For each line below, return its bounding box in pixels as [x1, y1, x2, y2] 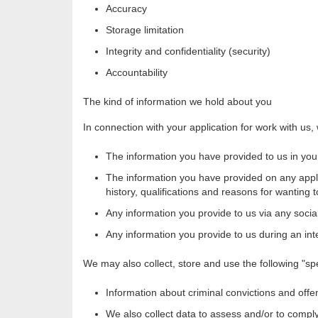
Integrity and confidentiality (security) [106, 45, 270, 57]
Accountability [106, 67, 168, 79]
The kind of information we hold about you [83, 96, 272, 108]
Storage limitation [106, 24, 184, 36]
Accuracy [106, 3, 147, 15]
